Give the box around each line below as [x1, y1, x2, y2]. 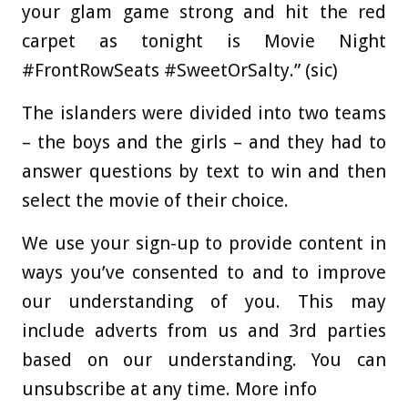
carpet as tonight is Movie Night [22, 30, 386, 52]
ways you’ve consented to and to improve [22, 261, 386, 283]
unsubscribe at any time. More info [22, 378, 317, 400]
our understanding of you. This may [22, 291, 386, 312]
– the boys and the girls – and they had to [22, 131, 386, 153]
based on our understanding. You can [22, 349, 386, 371]
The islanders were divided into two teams [22, 102, 386, 124]
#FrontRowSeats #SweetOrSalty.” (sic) [22, 59, 338, 81]
